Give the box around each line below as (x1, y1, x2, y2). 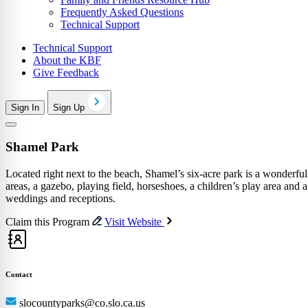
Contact (5, 270, 32, 279)
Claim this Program (5, 216, 92, 228)
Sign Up (53, 102, 87, 113)
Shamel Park (5, 140, 79, 155)
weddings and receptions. (5, 192, 115, 205)
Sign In (11, 102, 39, 113)
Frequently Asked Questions (60, 5, 184, 18)
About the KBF (33, 54, 101, 66)
